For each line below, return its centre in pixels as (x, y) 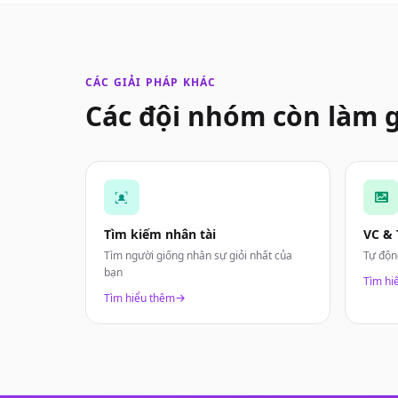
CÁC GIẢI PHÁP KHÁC (151, 82)
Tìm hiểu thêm (139, 298)
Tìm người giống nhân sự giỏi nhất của (198, 255)
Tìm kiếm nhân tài (160, 234)
